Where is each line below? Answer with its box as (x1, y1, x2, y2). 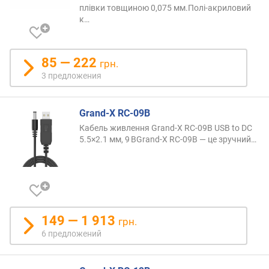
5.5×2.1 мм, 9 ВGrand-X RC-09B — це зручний (79, 134, 251, 144)
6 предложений (41, 228, 101, 238)
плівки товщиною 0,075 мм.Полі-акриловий (79, 2, 251, 13)
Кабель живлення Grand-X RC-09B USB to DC (79, 122, 252, 133)
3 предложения (41, 70, 101, 80)
